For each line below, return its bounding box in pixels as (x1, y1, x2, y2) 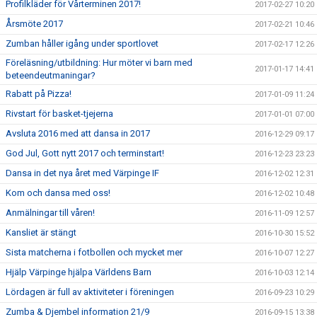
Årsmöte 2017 (6, 18, 63, 29)
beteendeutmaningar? (6, 70, 96, 81)
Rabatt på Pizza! (6, 88, 71, 99)
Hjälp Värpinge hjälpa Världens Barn (6, 267, 151, 277)
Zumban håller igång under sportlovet (6, 38, 158, 49)
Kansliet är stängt (6, 227, 76, 238)
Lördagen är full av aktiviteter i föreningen (6, 287, 174, 297)
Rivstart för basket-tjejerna (6, 108, 113, 119)
